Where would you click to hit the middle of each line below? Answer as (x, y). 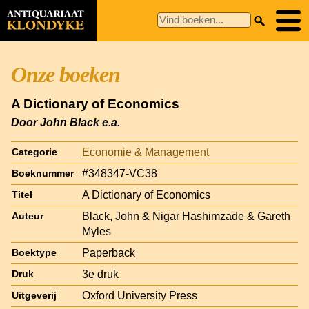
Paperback (109, 252)
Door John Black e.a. (66, 122)
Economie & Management (146, 152)
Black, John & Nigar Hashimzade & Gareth (186, 216)
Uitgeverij (34, 295)
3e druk (100, 274)
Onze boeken (66, 74)
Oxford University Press (140, 295)
